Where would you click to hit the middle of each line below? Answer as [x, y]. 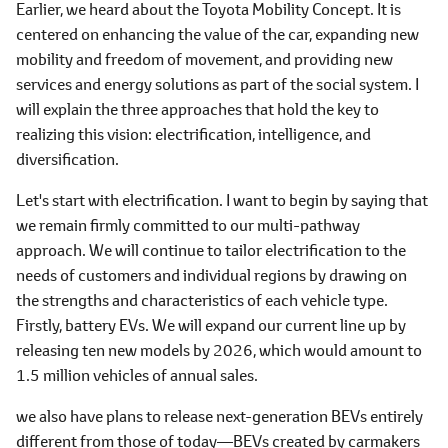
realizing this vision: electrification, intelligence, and [193, 133]
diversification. [67, 158]
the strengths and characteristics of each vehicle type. [202, 299]
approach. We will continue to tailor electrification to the [211, 249]
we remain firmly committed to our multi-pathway [188, 224]
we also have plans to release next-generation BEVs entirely [219, 415]
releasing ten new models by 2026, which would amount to [219, 349]
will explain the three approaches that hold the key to [197, 108]
